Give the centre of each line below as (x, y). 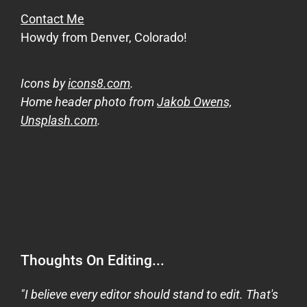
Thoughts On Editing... (93, 260)
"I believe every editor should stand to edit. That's (149, 295)
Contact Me (52, 19)
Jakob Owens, (194, 102)
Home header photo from (89, 102)
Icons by (44, 84)
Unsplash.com (59, 121)
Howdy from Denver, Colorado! (104, 38)
